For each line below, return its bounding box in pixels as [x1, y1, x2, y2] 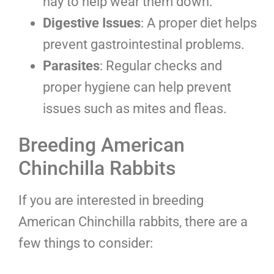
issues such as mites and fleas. [43, 101, 227, 117]
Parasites [43, 58, 100, 74]
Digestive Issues [43, 15, 141, 31]
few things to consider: [18, 235, 153, 251]
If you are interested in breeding [18, 193, 204, 209]
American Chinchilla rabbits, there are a [18, 214, 248, 230]
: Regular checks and [100, 58, 222, 74]
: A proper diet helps [141, 15, 257, 31]
